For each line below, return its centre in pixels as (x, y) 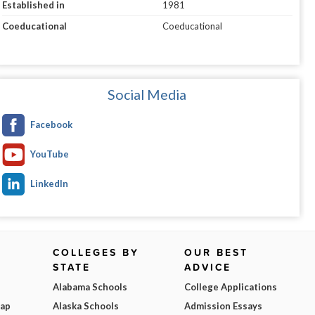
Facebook (51, 125)
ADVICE (207, 268)
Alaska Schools (86, 306)
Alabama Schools (90, 287)
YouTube (49, 154)
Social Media (147, 95)
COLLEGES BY (96, 253)
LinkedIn (49, 184)
